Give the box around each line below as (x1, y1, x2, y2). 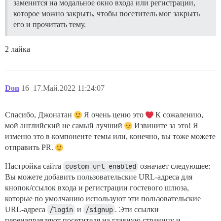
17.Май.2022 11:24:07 (33, 84, 105, 93)
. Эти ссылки (115, 205, 159, 214)
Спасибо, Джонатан (5, 110, 74, 119)
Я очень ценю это (82, 110, 146, 119)
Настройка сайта (5, 162, 63, 171)
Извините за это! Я (132, 121, 198, 130)
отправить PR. (5, 143, 55, 152)
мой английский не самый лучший (5, 121, 124, 130)
